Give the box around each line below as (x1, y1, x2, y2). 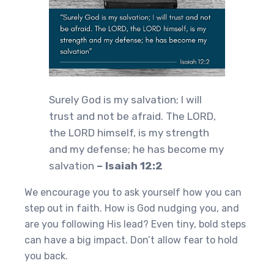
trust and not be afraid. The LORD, (49, 110, 216, 122)
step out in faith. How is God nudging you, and (24, 202, 239, 214)
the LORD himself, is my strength (49, 127, 209, 139)
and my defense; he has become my (49, 143, 224, 155)
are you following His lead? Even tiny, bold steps (24, 218, 246, 230)
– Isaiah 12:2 (97, 160, 163, 172)
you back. (24, 250, 70, 262)
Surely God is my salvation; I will (49, 94, 202, 106)
